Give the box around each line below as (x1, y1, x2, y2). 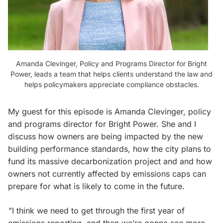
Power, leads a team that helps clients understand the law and (10, 69, 213, 78)
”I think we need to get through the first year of (8, 206, 185, 216)
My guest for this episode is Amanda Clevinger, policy (8, 107, 211, 117)
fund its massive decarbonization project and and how (8, 156, 212, 167)
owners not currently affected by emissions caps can (8, 169, 206, 179)
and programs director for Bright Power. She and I (8, 119, 196, 129)
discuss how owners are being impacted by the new (8, 131, 203, 142)
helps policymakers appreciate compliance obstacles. (24, 80, 199, 89)
